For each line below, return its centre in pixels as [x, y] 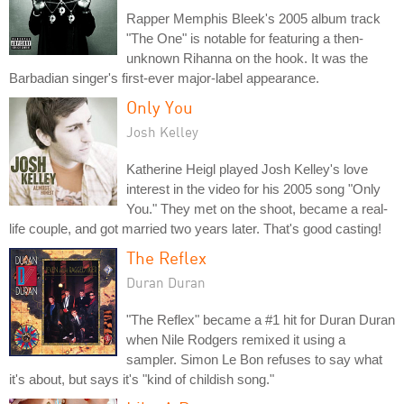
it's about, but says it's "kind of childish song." [142, 379]
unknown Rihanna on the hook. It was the [247, 58]
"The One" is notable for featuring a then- [245, 38]
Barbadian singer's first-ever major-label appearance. [164, 78]
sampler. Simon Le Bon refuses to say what [254, 359]
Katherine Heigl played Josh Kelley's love [247, 169]
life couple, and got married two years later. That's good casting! [195, 229]
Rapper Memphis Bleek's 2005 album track [253, 18]
